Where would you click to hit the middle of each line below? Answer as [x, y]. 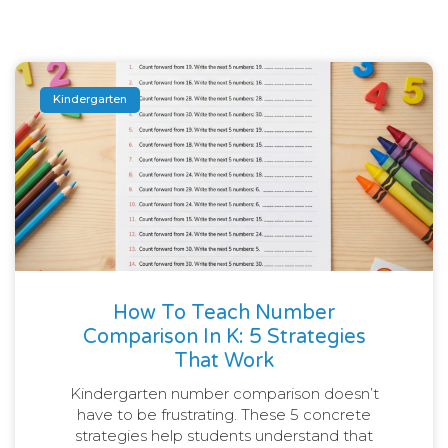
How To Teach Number [224, 312]
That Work [224, 360]
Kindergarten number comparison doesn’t [224, 393]
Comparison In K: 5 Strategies [224, 336]
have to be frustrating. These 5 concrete [224, 414]
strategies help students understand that [224, 435]
